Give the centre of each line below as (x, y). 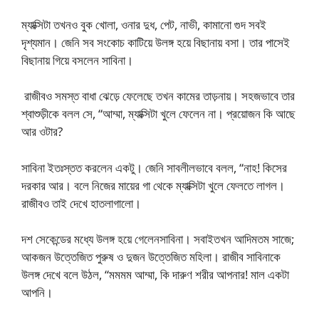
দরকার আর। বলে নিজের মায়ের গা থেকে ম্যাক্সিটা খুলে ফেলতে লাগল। (153, 185)
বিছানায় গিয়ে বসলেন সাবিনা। (77, 60)
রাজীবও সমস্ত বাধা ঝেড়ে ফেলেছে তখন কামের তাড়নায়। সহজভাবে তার (158, 96)
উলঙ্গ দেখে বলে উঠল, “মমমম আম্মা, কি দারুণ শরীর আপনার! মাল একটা (155, 274)
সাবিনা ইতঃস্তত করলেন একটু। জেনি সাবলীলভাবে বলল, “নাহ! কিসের (154, 167)
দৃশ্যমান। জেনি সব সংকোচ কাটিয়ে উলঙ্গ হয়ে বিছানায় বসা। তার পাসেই (156, 42)
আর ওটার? (42, 131)
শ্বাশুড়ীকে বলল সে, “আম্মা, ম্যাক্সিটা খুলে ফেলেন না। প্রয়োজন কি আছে (158, 114)
